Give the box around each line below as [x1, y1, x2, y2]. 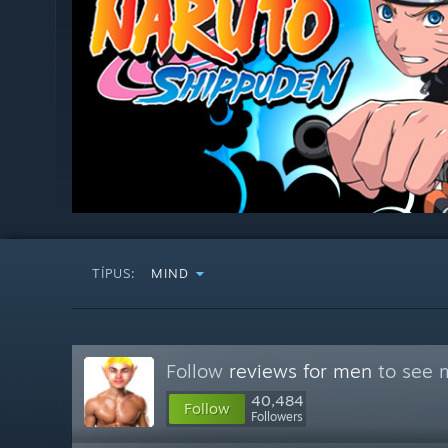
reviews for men [229, 359, 372, 383]
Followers [251, 409, 303, 424]
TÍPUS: [92, 265, 141, 281]
